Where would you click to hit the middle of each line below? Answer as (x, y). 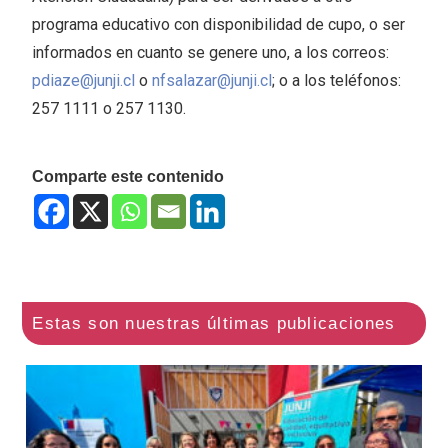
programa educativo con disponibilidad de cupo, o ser (219, 25)
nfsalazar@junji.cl (212, 81)
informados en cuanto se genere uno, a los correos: (211, 53)
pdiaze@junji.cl (84, 81)
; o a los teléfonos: (337, 81)
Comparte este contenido (128, 177)
